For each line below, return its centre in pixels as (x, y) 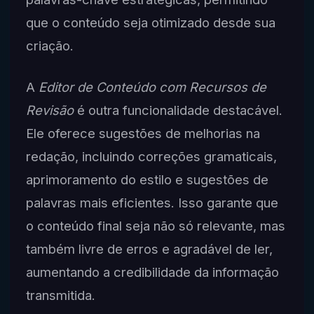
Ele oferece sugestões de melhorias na (143, 133)
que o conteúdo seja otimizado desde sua (150, 23)
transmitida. (60, 295)
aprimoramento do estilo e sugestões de (147, 179)
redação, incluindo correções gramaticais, (151, 156)
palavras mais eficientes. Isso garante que (152, 202)
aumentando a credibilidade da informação (152, 272)
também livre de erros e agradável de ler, (149, 248)
